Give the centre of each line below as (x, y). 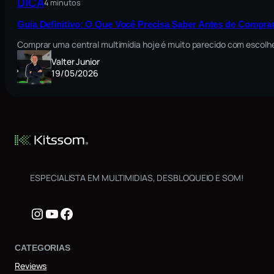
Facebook (91, 213)
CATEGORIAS (43, 247)
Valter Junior (76, 61)
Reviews (31, 265)
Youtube (72, 213)
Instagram (62, 213)
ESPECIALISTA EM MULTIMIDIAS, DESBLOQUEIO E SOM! (137, 178)
